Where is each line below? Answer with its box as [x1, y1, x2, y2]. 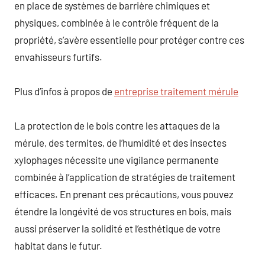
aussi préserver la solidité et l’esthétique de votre [14, 222, 221, 234]
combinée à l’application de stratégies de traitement [14, 170, 235, 183]
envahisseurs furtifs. [14, 50, 102, 63]
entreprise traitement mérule [114, 85, 238, 97]
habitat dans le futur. [14, 239, 102, 251]
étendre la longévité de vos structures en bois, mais [14, 205, 231, 217]
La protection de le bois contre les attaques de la [14, 119, 220, 131]
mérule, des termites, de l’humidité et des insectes [14, 136, 227, 148]
